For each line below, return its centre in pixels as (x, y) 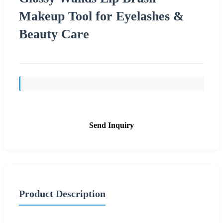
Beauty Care (54, 34)
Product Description (62, 193)
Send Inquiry (111, 125)
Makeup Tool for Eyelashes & (102, 16)
